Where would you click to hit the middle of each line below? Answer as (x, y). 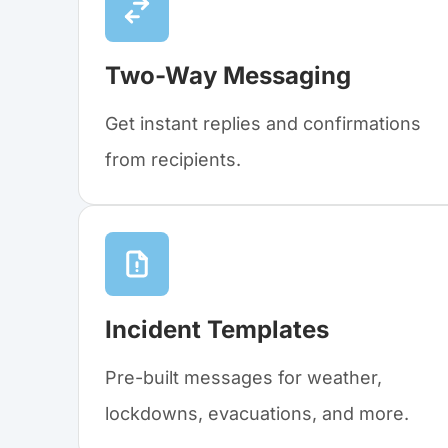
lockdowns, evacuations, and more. (257, 414)
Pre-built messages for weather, (243, 378)
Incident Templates (217, 330)
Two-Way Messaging (228, 76)
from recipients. (173, 160)
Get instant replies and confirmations (263, 124)
